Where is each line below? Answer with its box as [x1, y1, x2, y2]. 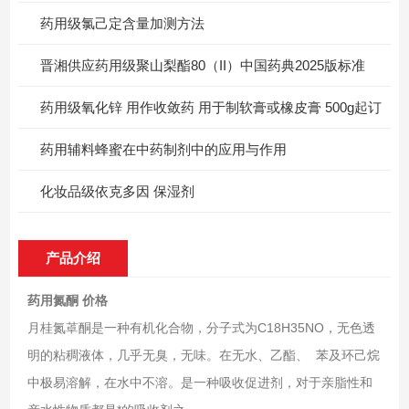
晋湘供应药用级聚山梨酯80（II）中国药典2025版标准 [40, 57, 366, 73]
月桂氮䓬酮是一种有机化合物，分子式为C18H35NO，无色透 [26, 320, 375, 335]
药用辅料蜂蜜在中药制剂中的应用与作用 [40, 141, 288, 157]
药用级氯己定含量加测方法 [40, 15, 205, 31]
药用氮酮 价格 [26, 292, 108, 308]
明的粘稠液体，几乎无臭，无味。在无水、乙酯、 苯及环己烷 [26, 347, 380, 362]
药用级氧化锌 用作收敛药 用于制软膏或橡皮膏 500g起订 [40, 99, 383, 115]
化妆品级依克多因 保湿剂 [40, 183, 195, 199]
